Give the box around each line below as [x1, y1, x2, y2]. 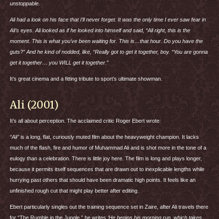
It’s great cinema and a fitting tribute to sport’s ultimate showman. [10, 76, 162, 82]
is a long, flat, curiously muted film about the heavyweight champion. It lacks [19, 134, 199, 140]
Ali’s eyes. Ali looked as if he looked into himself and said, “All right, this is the [10, 27, 190, 33]
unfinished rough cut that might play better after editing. [10, 188, 139, 194]
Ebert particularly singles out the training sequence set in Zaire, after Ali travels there [10, 204, 208, 210]
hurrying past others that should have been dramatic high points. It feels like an [10, 177, 196, 183]
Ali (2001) [10, 98, 59, 111]
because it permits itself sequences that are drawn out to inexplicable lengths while [10, 166, 204, 172]
